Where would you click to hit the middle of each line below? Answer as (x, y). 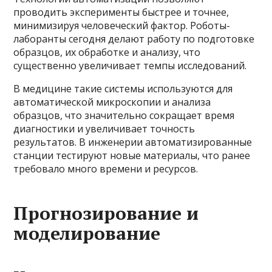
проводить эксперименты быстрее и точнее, (121, 12)
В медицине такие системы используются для (123, 89)
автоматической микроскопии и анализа (112, 102)
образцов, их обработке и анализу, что (107, 53)
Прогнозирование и (106, 213)
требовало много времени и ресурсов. (106, 169)
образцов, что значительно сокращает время (124, 116)
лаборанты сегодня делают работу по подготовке (134, 39)
